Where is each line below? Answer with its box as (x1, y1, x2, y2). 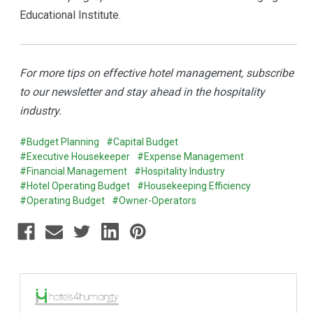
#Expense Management (137, 151, 245, 163)
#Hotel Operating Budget (20, 180, 131, 192)
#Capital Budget (106, 136, 179, 148)
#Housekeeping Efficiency (137, 180, 252, 192)
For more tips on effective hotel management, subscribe (20, 66, 294, 80)
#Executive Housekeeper (20, 151, 131, 163)
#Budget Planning (20, 136, 100, 148)
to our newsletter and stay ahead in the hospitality (20, 85, 265, 99)
